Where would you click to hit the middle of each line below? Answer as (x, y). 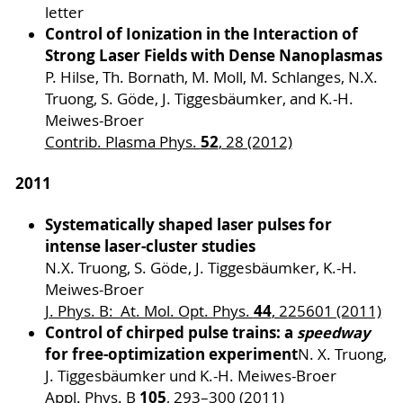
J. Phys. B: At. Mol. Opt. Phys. (149, 312)
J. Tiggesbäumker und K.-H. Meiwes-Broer (190, 376)
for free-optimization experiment (171, 354)
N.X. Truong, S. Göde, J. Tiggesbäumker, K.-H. (201, 269)
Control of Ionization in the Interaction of (201, 34)
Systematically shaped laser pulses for (188, 225)
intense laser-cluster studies (152, 246)
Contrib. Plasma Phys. (122, 143)
